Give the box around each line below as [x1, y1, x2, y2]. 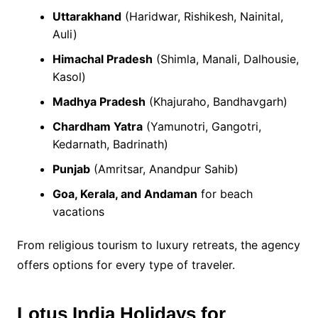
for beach [197, 186, 253, 201]
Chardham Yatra [52, 119, 143, 133]
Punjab [52, 161, 90, 176]
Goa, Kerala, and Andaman [52, 186, 197, 201]
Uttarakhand [52, 9, 121, 23]
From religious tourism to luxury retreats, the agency [16, 237, 300, 252]
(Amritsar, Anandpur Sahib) [89, 161, 238, 176]
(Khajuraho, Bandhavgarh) [145, 94, 287, 109]
